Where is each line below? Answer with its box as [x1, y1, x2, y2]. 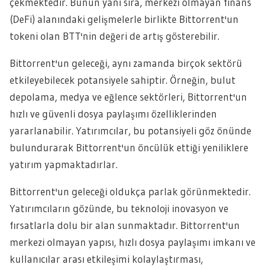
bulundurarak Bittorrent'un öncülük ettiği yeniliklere [10, 141, 248, 154]
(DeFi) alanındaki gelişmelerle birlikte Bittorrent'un [10, 13, 239, 25]
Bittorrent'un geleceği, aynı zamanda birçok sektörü [10, 57, 242, 69]
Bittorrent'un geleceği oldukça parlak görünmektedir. [10, 185, 251, 198]
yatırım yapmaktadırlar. [10, 158, 118, 171]
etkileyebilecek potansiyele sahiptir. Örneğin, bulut [10, 74, 236, 86]
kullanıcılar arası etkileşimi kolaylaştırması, [10, 253, 203, 265]
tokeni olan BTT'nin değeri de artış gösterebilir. [10, 30, 219, 42]
